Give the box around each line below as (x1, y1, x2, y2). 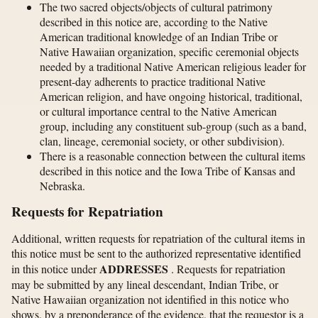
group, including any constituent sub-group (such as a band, (40, 118, 307, 133)
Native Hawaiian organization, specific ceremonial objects (40, 43, 299, 59)
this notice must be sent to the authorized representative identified (11, 245, 301, 261)
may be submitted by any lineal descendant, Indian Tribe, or (11, 276, 278, 292)
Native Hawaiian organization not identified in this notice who (11, 291, 289, 307)
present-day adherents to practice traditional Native (40, 73, 265, 89)
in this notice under (11, 261, 99, 276)
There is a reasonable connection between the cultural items (40, 148, 305, 163)
